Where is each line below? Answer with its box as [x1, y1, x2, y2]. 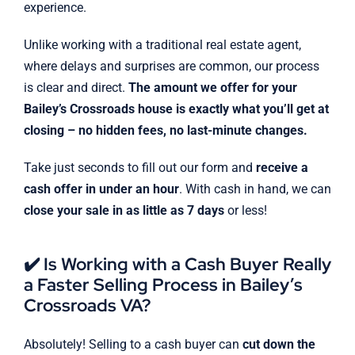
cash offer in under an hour [23, 181, 179, 197]
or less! [223, 203, 267, 219]
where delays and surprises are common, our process [23, 59, 319, 74]
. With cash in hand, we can [178, 181, 331, 197]
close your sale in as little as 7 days [23, 203, 224, 219]
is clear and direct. [23, 80, 128, 96]
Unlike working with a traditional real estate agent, [23, 37, 301, 53]
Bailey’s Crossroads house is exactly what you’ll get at [23, 101, 329, 117]
